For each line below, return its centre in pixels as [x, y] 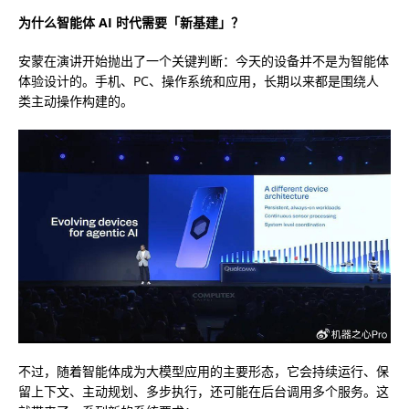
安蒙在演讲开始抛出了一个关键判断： [127, 61]
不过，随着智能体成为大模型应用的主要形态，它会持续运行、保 [204, 371]
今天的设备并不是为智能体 [312, 61]
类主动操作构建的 [69, 101]
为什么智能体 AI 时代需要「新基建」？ [131, 23]
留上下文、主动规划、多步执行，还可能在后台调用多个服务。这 [204, 391]
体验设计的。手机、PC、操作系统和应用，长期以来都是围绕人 [199, 81]
